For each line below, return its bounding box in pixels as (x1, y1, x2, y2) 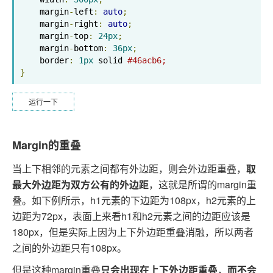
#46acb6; (127, 55, 166, 65)
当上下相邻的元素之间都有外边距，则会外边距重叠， (12, 161, 246, 175)
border (39, 55, 69, 65)
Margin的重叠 (12, 137, 81, 153)
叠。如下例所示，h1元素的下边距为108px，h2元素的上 (12, 193, 256, 207)
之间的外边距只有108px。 (12, 241, 127, 255)
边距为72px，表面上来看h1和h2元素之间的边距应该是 (12, 209, 250, 223)
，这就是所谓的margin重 (149, 177, 257, 191)
